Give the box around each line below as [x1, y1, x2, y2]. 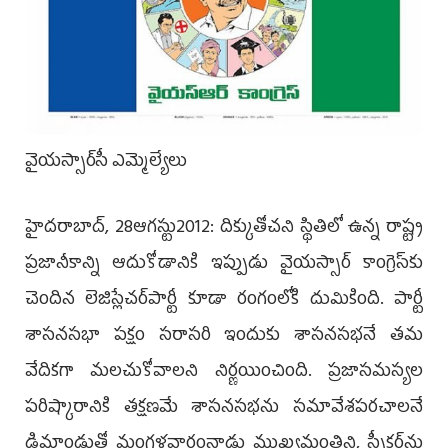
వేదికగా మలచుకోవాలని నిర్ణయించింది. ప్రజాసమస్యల [25, 355, 423, 390]
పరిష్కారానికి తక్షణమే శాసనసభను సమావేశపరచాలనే [25, 391, 423, 426]
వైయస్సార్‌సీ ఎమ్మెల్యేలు [25, 145, 187, 180]
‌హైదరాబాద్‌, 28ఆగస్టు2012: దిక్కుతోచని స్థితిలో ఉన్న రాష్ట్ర [25, 211, 423, 246]
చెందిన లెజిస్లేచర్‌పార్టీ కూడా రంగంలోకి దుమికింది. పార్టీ [25, 283, 423, 318]
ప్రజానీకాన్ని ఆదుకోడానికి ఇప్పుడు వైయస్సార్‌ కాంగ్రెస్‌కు [25, 247, 423, 282]
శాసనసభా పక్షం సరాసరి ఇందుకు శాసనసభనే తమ [25, 319, 423, 354]
